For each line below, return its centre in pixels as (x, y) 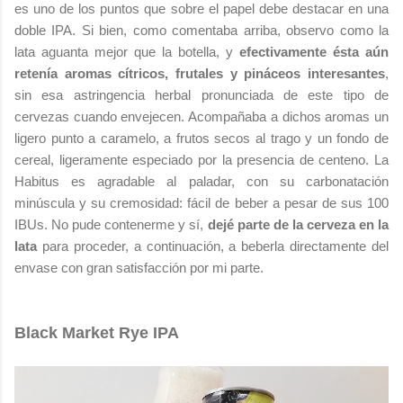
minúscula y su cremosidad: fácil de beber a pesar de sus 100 (201, 202)
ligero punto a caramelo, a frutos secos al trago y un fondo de (201, 138)
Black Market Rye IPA (97, 332)
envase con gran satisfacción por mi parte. (139, 267)
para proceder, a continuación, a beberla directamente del (213, 246)
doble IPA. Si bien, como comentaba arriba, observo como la (201, 30)
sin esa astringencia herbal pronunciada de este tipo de (201, 94)
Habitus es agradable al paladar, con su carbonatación (201, 181)
